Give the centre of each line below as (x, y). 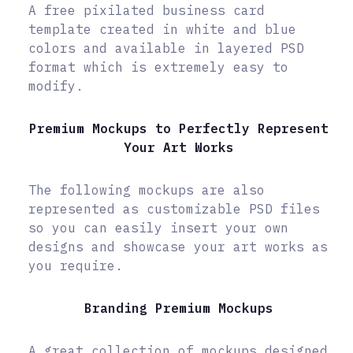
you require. (76, 266)
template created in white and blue (162, 30)
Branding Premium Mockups (178, 308)
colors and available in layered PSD (166, 48)
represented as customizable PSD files (174, 209)
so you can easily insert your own (158, 228)
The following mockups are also (147, 190)
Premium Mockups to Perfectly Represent (178, 129)
